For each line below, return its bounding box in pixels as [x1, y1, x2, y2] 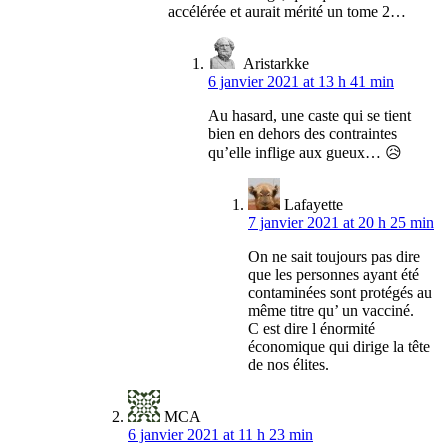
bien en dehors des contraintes [208, 125, 397, 143]
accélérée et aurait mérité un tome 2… [168, 3, 406, 21]
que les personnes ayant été [248, 266, 419, 284]
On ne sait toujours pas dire [248, 248, 420, 266]
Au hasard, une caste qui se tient [208, 107, 411, 125]
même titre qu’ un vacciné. [248, 302, 414, 320]
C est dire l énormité [248, 320, 375, 338]
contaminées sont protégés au [248, 284, 432, 302]
